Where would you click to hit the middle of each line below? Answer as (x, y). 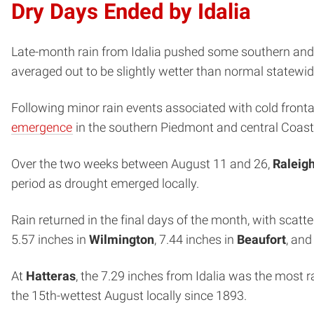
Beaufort (261, 239)
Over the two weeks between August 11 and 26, (142, 164)
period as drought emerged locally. (105, 183)
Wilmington (122, 239)
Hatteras (51, 276)
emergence (42, 127)
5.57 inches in (50, 239)
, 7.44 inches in (196, 239)
